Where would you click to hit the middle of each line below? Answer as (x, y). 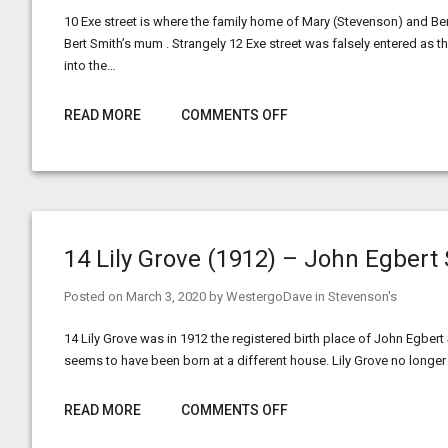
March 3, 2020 (166, 296)
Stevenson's (362, 296)
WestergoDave (269, 296)
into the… (90, 65)
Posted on (95, 296)
